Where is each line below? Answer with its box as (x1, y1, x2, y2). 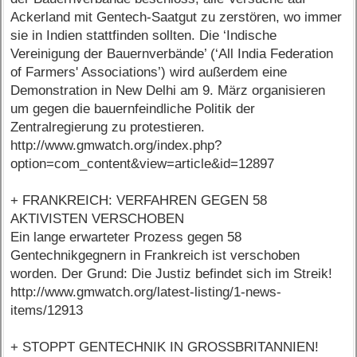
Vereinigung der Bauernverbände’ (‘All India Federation (10, 46, 334, 62)
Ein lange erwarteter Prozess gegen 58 (10, 229, 242, 245)
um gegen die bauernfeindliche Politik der (10, 101, 256, 117)
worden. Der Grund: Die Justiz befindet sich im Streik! (10, 266, 333, 282)
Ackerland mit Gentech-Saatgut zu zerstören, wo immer (10, 10, 343, 25)
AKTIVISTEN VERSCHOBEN (10, 211, 185, 227)
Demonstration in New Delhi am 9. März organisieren (10, 83, 326, 99)
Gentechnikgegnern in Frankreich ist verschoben (10, 248, 300, 264)
